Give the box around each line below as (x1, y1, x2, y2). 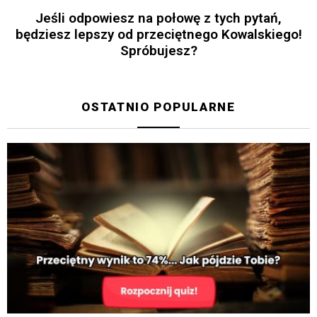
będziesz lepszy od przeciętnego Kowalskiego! (15, 26, 302, 43)
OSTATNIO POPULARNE (81, 100, 236, 115)
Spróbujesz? (120, 42, 197, 59)
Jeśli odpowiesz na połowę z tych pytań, (35, 10, 282, 27)
